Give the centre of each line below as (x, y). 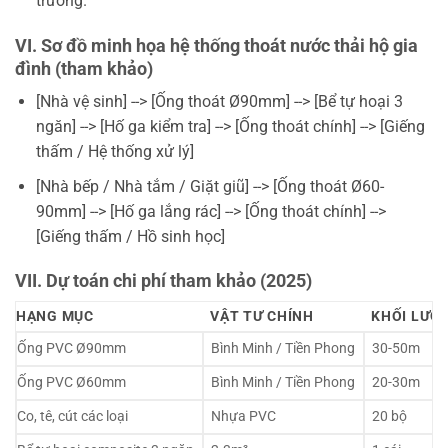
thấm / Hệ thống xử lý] (114, 151)
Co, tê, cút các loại (72, 417)
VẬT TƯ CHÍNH (262, 317)
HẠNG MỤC (55, 317)
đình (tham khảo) (84, 68)
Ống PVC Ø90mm (71, 349)
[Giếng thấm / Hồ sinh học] (130, 236)
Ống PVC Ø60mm (71, 383)
